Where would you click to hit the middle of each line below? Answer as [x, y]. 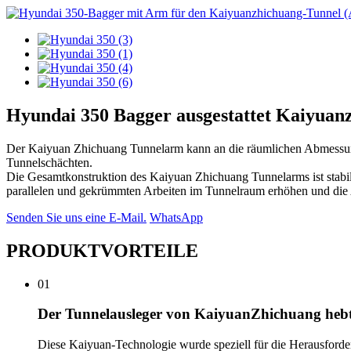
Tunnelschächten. [49, 162]
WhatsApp [176, 217]
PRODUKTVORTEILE [102, 250]
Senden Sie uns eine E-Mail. [76, 217]
